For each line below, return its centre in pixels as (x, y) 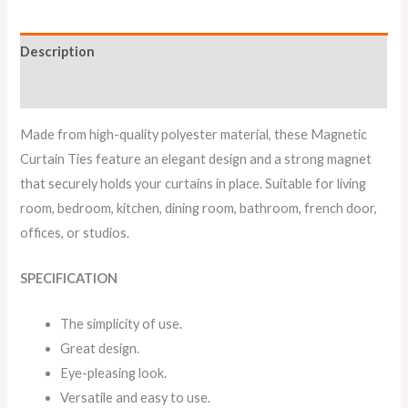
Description (58, 52)
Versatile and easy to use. (136, 398)
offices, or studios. (75, 232)
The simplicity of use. (122, 324)
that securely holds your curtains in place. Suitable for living (194, 183)
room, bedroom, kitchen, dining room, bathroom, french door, (199, 208)
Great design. (100, 349)
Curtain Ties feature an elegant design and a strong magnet (196, 158)
